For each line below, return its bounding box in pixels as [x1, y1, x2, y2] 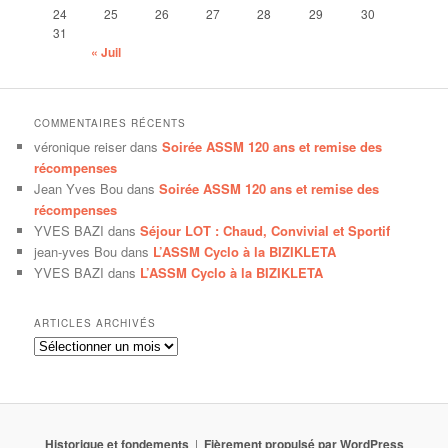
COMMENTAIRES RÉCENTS [34, 116, 187, 131]
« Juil [91, 42, 122, 61]
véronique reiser [34, 137, 127, 157]
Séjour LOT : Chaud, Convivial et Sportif [140, 221, 391, 241]
